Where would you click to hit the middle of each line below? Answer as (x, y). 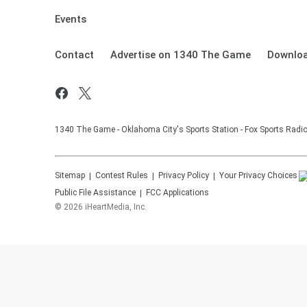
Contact (74, 55)
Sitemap (70, 175)
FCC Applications (177, 193)
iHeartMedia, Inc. (116, 207)
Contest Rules (122, 175)
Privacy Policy (184, 175)
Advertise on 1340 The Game (181, 55)
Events (71, 19)
